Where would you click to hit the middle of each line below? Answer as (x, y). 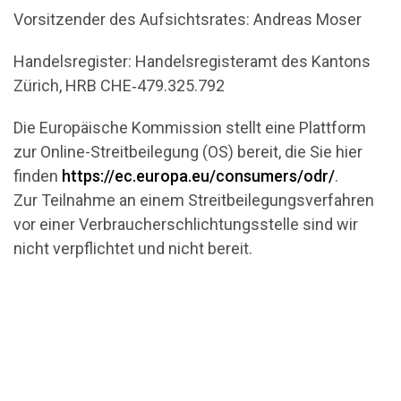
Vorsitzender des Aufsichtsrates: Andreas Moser (188, 19)
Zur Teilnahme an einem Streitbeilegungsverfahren (194, 200)
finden (38, 176)
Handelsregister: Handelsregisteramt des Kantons (192, 61)
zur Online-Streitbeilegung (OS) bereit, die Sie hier (188, 152)
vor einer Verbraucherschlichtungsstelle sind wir (186, 224)
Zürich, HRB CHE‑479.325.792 (119, 85)
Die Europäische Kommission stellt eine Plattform (190, 128)
